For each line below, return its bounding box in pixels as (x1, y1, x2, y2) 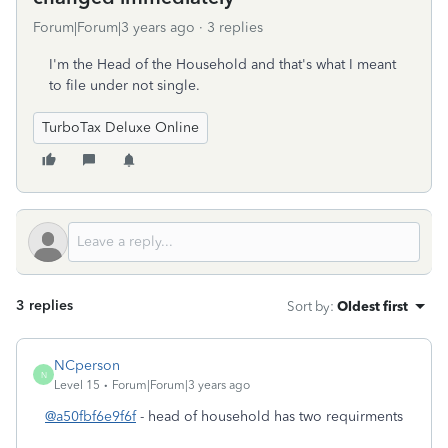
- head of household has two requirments (136, 408, 403, 425)
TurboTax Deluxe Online (42, 119, 199, 136)
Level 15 (54, 378, 100, 392)
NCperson (54, 357, 120, 374)
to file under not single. (49, 77, 200, 94)
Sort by (287, 298, 330, 314)
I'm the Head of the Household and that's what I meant (49, 56, 396, 73)
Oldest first (337, 298, 408, 314)
